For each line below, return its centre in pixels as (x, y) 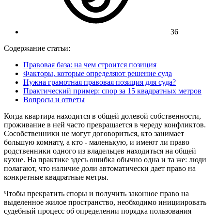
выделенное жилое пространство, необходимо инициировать (105, 202)
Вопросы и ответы (54, 99)
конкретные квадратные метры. (56, 177)
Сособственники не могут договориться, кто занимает (94, 133)
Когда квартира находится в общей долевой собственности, (102, 116)
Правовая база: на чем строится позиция (90, 64)
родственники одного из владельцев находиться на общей (100, 151)
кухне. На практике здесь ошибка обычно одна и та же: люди (105, 159)
